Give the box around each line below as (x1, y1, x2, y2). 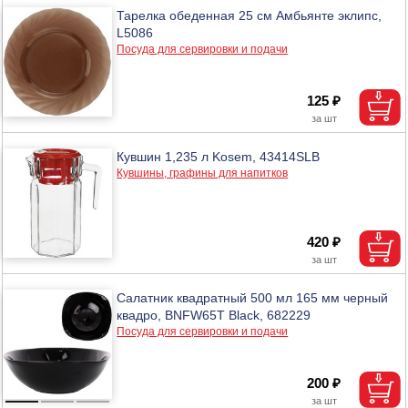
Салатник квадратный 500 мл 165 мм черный (117, 290, 389, 305)
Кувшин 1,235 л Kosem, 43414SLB (117, 148, 321, 164)
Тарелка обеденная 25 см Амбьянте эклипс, (117, 7, 382, 23)
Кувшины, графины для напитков (117, 166, 289, 179)
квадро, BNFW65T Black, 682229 (117, 307, 311, 322)
